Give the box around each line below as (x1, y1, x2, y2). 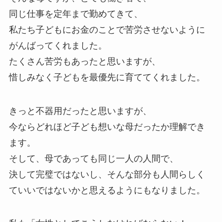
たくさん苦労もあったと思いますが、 (8, 56, 161, 66)
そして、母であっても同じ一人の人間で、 (8, 153, 178, 164)
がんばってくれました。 (8, 40, 107, 51)
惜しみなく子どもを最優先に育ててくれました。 (8, 72, 205, 82)
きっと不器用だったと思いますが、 (8, 106, 152, 116)
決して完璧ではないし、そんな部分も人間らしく (8, 169, 205, 179)
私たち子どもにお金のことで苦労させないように (8, 24, 205, 35)
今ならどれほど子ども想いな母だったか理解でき (8, 121, 205, 132)
